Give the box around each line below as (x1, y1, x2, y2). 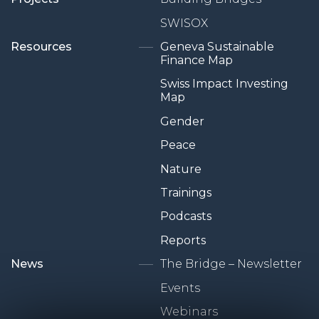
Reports (160, 233, 206, 247)
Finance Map (160, 53, 233, 68)
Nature (160, 162, 202, 176)
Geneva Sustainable (160, 40, 274, 54)
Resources (11, 40, 72, 54)
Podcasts (160, 209, 211, 224)
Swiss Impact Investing (160, 77, 288, 91)
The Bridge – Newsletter (160, 257, 302, 271)
